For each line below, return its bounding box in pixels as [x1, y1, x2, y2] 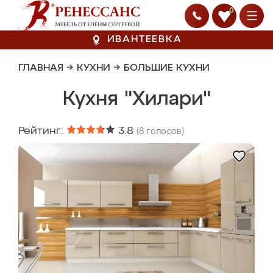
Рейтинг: [18, 126, 66, 136]
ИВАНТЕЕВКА [107, 35, 182, 44]
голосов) [144, 127, 184, 136]
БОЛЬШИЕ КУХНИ [124, 63, 210, 73]
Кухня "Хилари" [62, 90, 211, 109]
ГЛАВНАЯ [18, 63, 63, 73]
